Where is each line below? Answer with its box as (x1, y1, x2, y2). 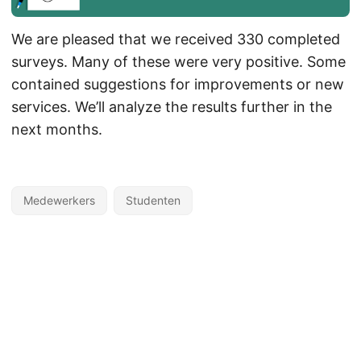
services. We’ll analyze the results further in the (11, 98, 332, 115)
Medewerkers (23, 193, 95, 207)
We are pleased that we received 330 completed (11, 30, 340, 48)
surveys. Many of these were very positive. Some (11, 52, 346, 70)
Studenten (126, 193, 180, 207)
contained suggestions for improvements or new (11, 75, 344, 93)
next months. (11, 120, 102, 138)
